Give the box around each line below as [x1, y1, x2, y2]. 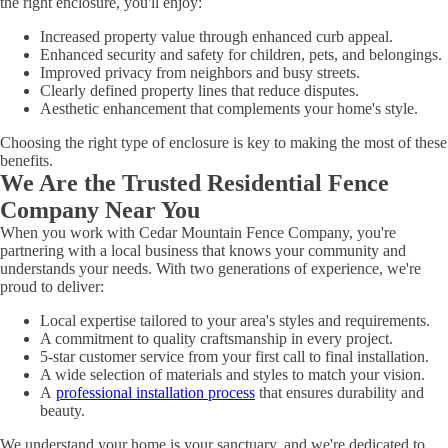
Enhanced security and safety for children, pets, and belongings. [40, 46, 442, 63]
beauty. [40, 402, 85, 419]
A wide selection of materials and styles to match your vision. [40, 366, 425, 383]
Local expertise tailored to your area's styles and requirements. [40, 312, 430, 329]
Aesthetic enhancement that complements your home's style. [40, 100, 418, 117]
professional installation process [56, 384, 255, 401]
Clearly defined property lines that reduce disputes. [40, 82, 359, 99]
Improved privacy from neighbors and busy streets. [40, 64, 360, 81]
